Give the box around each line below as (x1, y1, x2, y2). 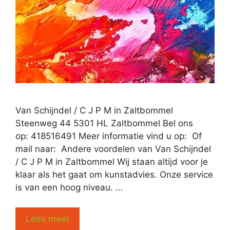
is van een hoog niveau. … (15, 182, 123, 193)
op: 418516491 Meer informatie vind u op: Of (15, 131, 202, 142)
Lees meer (26, 213, 69, 224)
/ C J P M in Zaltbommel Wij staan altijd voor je (15, 157, 208, 167)
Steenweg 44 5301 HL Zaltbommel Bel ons (15, 118, 193, 129)
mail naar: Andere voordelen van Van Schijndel (15, 144, 211, 155)
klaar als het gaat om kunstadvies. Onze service (15, 169, 213, 180)
